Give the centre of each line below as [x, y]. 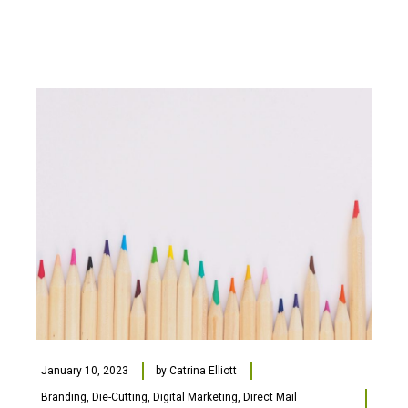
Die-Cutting [120, 397]
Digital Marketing [195, 397]
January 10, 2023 [85, 370]
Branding [64, 397]
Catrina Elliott [203, 370]
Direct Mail [270, 397]
